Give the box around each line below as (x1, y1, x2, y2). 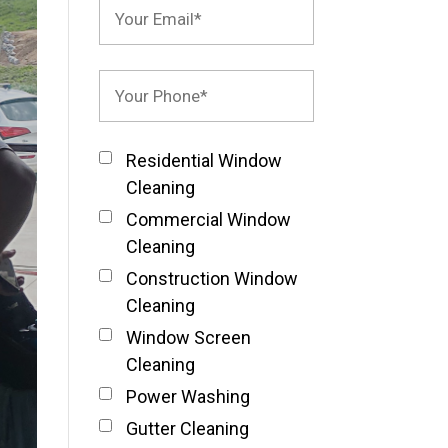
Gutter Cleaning (125, 418, 249, 440)
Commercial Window (125, 209, 291, 231)
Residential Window (125, 150, 282, 172)
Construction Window (125, 268, 298, 290)
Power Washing (125, 386, 250, 408)
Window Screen (125, 327, 251, 349)
